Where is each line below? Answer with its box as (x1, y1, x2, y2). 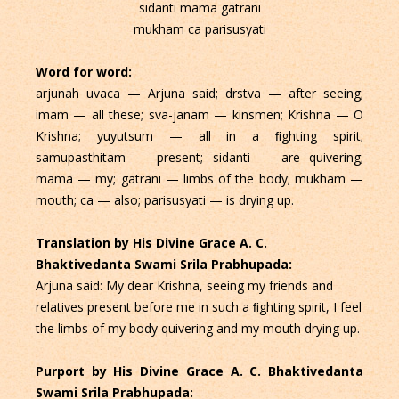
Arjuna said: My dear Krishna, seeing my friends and (35, 276, 333, 294)
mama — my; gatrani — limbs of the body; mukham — (35, 169, 364, 187)
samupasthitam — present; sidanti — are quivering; (35, 148, 364, 166)
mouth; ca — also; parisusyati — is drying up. (35, 191, 294, 208)
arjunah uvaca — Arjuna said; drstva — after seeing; (35, 84, 364, 102)
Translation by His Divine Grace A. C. (35, 233, 267, 251)
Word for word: (35, 62, 135, 80)
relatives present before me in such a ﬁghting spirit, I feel (35, 297, 362, 315)
